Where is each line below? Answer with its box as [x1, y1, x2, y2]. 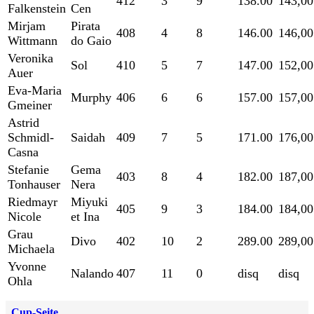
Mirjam [8, 19, 46, 34]
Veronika [8, 51, 53, 66]
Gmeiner [8, 98, 52, 113]
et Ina [71, 210, 100, 224]
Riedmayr [8, 195, 57, 210]
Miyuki [71, 195, 108, 210]
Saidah [71, 130, 105, 145]
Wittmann [8, 34, 57, 48]
